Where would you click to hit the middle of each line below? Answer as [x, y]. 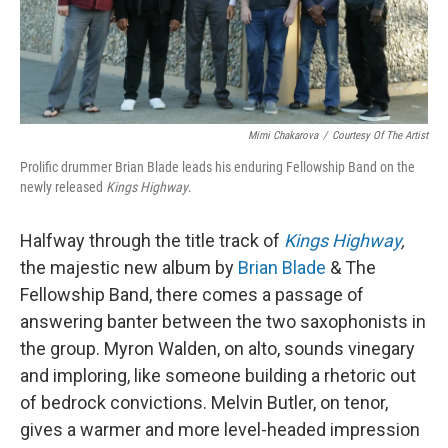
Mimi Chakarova [283, 136]
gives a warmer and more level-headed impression [220, 430]
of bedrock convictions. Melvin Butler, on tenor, [204, 403]
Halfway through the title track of [152, 241]
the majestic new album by [129, 268]
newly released [63, 187]
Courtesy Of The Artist [380, 136]
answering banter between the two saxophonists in [223, 322]
